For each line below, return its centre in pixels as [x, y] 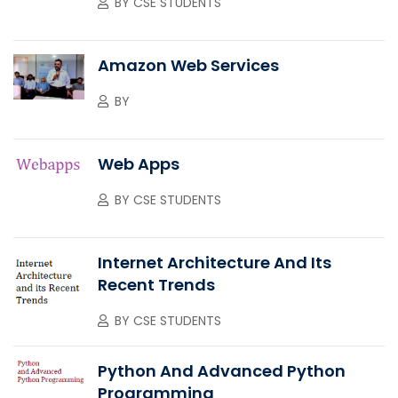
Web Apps [139, 163]
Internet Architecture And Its [215, 262]
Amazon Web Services [188, 65]
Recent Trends [156, 284]
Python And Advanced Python [222, 370]
